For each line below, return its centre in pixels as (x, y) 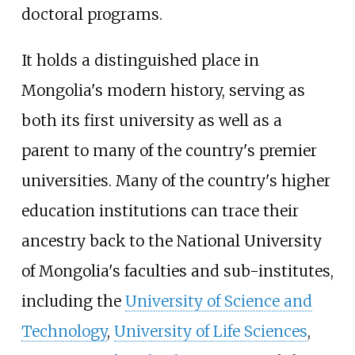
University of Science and (218, 301)
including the (73, 301)
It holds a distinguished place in (140, 60)
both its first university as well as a (151, 120)
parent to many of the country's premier (169, 150)
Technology (64, 331)
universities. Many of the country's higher (176, 180)
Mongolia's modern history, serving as (163, 90)
